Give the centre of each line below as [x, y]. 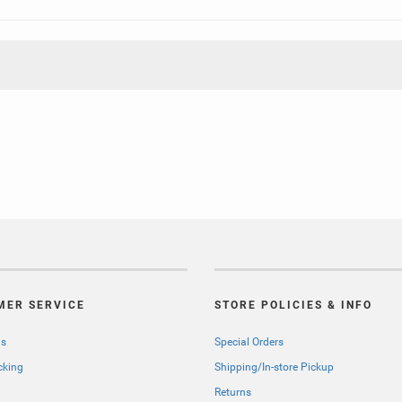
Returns [233, 392]
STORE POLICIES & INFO [293, 305]
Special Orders [249, 341]
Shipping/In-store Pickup [274, 367]
